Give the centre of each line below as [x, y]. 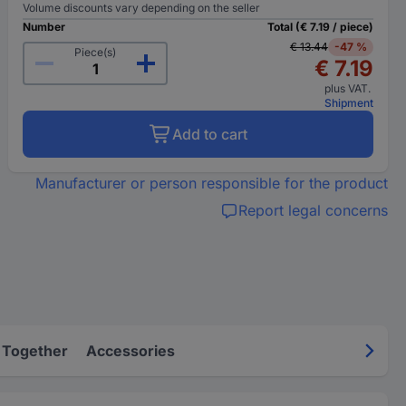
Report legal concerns [313, 210]
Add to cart [209, 134]
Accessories [130, 350]
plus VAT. [348, 88]
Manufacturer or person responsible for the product [211, 183]
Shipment [348, 103]
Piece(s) [96, 52]
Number [44, 27]
